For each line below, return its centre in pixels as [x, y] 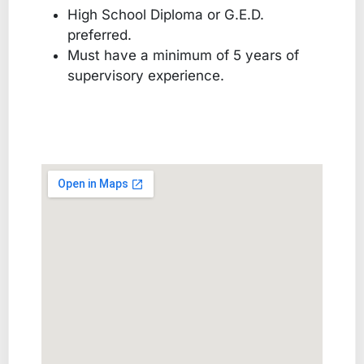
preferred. [100, 35]
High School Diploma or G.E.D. [166, 14]
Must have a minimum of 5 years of [183, 55]
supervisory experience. [146, 75]
